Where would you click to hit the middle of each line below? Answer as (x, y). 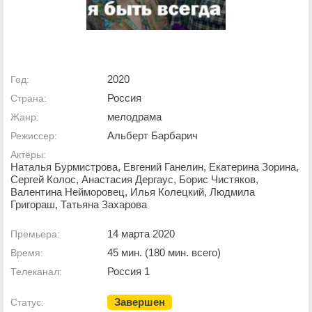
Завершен (140, 302)
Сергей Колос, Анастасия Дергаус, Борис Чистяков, (134, 179)
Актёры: (28, 154)
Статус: (27, 302)
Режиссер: (34, 135)
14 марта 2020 (141, 233)
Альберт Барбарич (153, 135)
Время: (27, 252)
